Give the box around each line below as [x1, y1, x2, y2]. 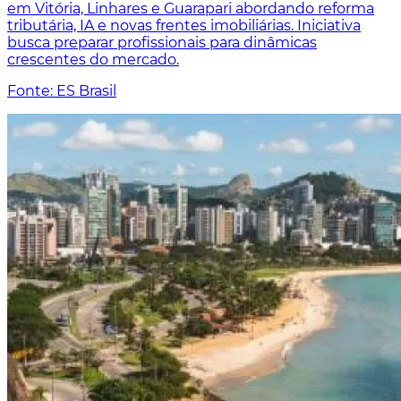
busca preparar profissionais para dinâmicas [7, 34, 317, 52]
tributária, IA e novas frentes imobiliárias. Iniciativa [7, 17, 361, 35]
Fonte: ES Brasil [7, 82, 116, 100]
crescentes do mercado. [7, 51, 179, 69]
